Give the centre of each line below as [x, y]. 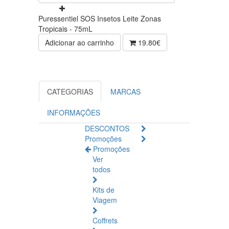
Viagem [105, 200]
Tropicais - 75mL [65, 29]
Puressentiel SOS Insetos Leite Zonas [100, 18]
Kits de [104, 190]
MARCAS [125, 91]
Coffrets [105, 220]
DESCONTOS [107, 128]
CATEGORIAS [70, 91]
